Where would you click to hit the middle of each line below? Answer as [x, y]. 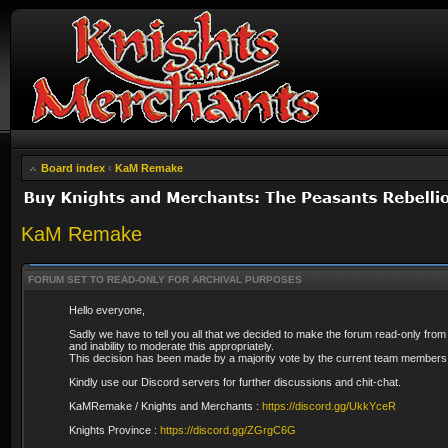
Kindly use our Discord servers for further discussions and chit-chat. [235, 381]
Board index [73, 168]
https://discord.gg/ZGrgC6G [228, 429]
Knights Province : [114, 429]
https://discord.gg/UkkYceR [329, 405]
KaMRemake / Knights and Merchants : [165, 405]
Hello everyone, [107, 309]
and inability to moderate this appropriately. [171, 345]
